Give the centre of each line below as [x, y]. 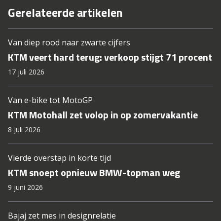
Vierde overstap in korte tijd [59, 158]
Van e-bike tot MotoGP [50, 100]
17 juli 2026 [26, 72]
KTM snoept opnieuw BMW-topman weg [94, 172]
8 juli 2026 [24, 129]
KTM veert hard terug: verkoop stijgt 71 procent [110, 57]
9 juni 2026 [25, 187]
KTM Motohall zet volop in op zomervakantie [103, 115]
